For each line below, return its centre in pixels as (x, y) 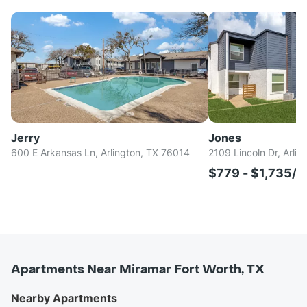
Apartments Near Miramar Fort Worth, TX (138, 270)
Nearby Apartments (64, 298)
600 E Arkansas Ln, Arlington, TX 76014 (100, 153)
